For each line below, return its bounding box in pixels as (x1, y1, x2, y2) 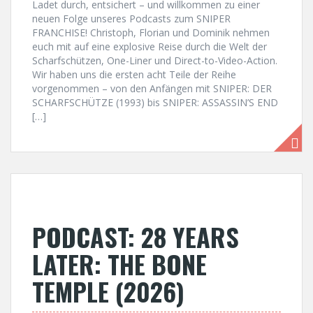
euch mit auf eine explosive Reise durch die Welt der (32, 40, 267, 53)
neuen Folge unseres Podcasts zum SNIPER (32, 12, 231, 25)
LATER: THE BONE (32, 245, 207, 282)
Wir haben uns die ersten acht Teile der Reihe (32, 68, 236, 81)
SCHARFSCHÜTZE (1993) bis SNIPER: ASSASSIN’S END (32, 96, 278, 109)
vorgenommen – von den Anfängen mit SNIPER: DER (32, 82, 272, 95)
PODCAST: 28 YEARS (32, 218, 239, 255)
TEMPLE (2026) (32, 272, 184, 310)
